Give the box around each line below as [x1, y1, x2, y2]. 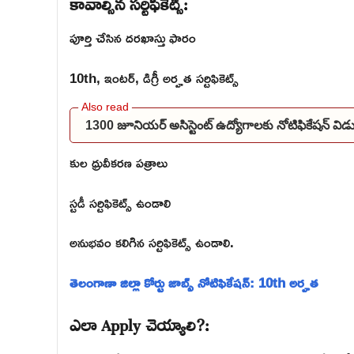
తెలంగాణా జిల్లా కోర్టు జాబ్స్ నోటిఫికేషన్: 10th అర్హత [70, 269, 318, 296]
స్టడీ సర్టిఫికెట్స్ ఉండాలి [70, 189, 171, 216]
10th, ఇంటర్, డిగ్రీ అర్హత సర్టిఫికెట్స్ [70, 64, 239, 91]
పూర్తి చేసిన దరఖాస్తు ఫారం [70, 24, 196, 51]
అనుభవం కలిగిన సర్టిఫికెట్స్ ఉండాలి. [70, 229, 234, 255]
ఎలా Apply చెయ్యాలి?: [70, 304, 209, 341]
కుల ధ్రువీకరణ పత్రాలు [70, 149, 168, 175]
